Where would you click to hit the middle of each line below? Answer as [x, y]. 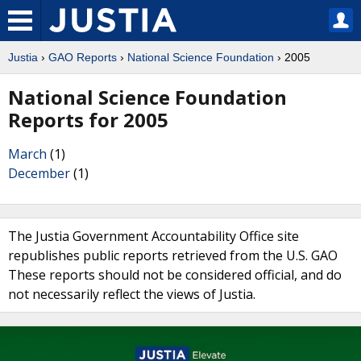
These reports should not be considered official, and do [175, 275]
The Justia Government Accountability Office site [154, 236]
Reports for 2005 [88, 120]
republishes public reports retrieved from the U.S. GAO [173, 255]
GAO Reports [83, 57]
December [39, 173]
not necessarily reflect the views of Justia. [132, 294]
